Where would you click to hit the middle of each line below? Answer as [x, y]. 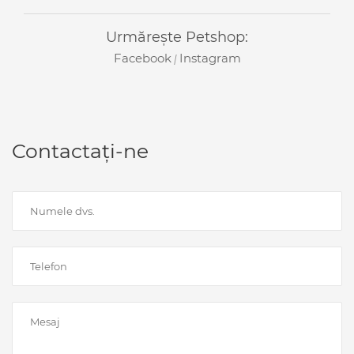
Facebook [142, 58]
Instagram [210, 58]
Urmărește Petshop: [177, 37]
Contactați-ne [80, 151]
